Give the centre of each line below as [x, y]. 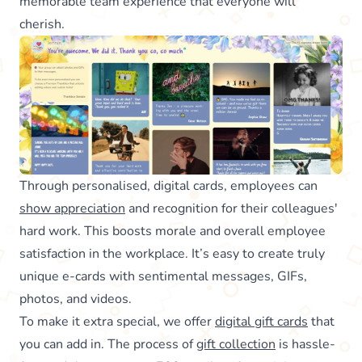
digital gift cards [261, 321]
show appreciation [72, 208]
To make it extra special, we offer [117, 321]
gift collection [236, 344]
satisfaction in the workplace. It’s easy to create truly [172, 253]
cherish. [42, 24]
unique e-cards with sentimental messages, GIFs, [163, 276]
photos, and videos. [76, 299]
